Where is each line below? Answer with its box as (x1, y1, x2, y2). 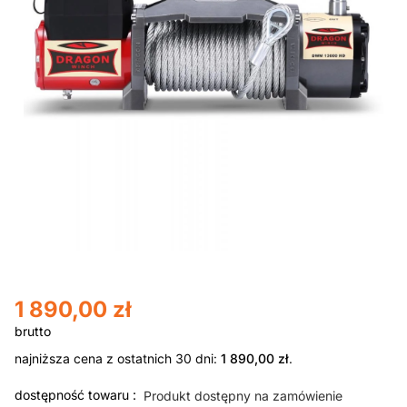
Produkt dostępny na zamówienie (144, 387, 342, 403)
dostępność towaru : (15, 386, 136, 402)
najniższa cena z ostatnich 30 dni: (15, 351, 221, 367)
